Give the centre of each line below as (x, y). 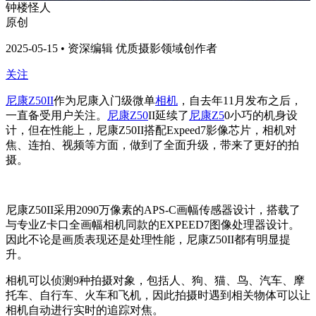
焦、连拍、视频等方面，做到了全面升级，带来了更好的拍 (152, 145)
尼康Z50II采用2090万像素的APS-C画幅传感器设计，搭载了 (153, 210)
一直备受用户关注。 (56, 116)
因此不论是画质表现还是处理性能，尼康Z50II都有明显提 (148, 240)
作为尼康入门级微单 (104, 101)
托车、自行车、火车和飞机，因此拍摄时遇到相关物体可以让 (158, 296)
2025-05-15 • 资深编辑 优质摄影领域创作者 (111, 49)
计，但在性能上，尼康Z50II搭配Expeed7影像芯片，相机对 (151, 130)
